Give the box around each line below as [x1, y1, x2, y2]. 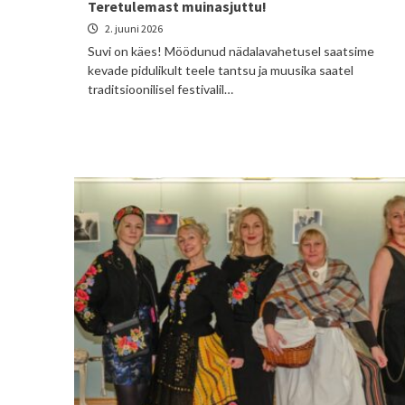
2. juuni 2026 [103, 22, 163, 35]
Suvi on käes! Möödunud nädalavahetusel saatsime [88, 43, 374, 59]
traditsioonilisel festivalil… [88, 81, 233, 97]
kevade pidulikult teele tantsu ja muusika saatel [88, 62, 353, 78]
